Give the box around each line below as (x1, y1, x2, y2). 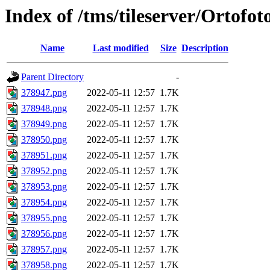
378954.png (21, 197, 67, 208)
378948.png (21, 103, 67, 114)
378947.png (21, 87, 67, 98)
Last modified (92, 43, 149, 54)
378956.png (21, 228, 67, 239)
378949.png (21, 119, 67, 130)
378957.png (21, 244, 67, 255)
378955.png (21, 213, 67, 224)
